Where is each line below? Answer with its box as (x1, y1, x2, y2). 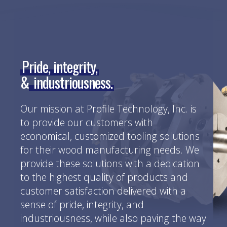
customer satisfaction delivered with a (20, 184, 186, 198)
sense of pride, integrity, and (20, 198, 144, 212)
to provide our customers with (20, 116, 154, 130)
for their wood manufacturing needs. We (20, 143, 200, 157)
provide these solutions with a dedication (20, 157, 200, 171)
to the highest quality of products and (20, 170, 188, 184)
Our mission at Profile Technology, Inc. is (20, 102, 197, 116)
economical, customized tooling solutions (20, 129, 200, 143)
